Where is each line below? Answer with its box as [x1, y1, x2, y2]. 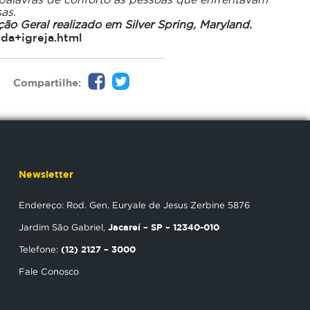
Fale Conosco [19, 266, 79, 276]
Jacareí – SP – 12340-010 [108, 221, 219, 232]
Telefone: [19, 244, 61, 254]
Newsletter [19, 168, 73, 180]
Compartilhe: [13, 76, 81, 89]
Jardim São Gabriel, [19, 222, 108, 232]
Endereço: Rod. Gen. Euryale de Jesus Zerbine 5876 [19, 200, 250, 210]
